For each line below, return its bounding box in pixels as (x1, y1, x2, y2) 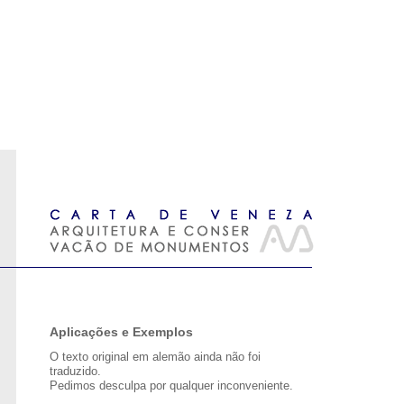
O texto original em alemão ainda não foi (50, 350, 261, 363)
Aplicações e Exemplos (50, 325, 193, 339)
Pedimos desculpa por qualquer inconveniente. (50, 379, 293, 392)
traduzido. (50, 364, 101, 378)
